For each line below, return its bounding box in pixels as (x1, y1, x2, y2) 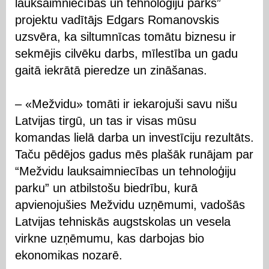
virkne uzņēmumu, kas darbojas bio (15, 231, 204, 245)
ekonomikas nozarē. (15, 248, 122, 262)
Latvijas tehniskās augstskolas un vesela (15, 214, 231, 228)
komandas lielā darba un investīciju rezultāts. (15, 130, 254, 144)
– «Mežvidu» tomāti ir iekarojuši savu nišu (15, 97, 237, 110)
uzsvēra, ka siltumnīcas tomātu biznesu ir (15, 29, 236, 43)
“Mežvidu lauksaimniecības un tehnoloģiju (15, 164, 236, 178)
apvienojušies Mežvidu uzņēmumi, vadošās (15, 198, 245, 211)
